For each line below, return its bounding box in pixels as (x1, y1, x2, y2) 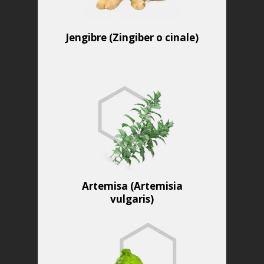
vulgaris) (110, 192, 154, 206)
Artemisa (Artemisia (81, 179, 183, 193)
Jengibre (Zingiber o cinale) (65, 31, 199, 45)
